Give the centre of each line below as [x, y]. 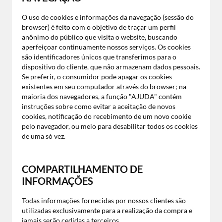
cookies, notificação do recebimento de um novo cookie [107, 116]
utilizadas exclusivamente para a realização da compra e [107, 210]
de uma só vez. [44, 136]
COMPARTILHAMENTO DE [82, 169]
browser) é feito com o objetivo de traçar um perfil [99, 27]
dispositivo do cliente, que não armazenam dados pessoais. [111, 67]
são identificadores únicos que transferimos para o [99, 57]
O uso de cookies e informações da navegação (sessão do [108, 17]
